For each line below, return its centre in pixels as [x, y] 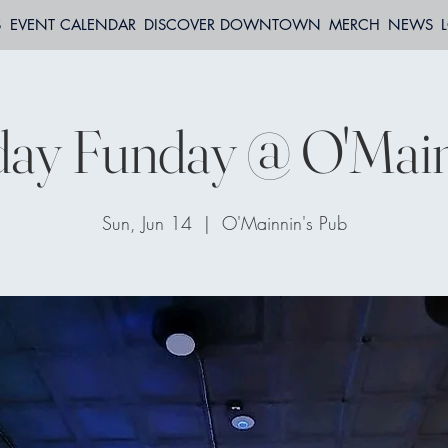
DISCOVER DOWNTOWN [232, 24]
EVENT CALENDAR [72, 24]
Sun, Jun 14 [146, 223]
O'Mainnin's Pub [284, 223]
